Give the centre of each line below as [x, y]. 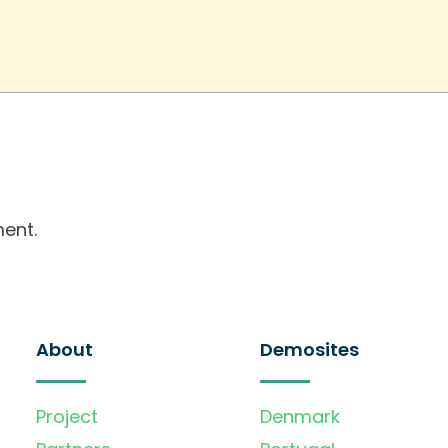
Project [67, 417]
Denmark [300, 417]
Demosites [309, 350]
